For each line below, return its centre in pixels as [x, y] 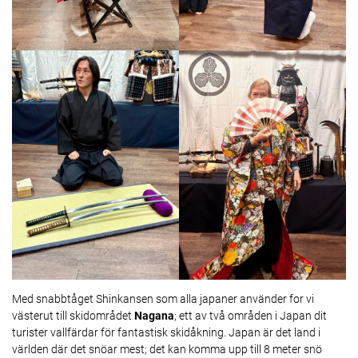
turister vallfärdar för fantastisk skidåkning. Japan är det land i [166, 333]
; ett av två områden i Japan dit [251, 316]
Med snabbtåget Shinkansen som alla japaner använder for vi [163, 299]
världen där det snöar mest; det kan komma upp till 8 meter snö [167, 350]
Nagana [154, 316]
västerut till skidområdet [73, 316]
